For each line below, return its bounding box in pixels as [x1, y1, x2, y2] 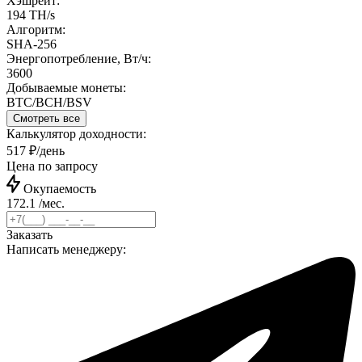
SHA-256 [6, 37, 57, 52]
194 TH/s [6, 8, 55, 23]
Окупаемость [20, 182, 96, 196]
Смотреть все [13, 112, 80, 125]
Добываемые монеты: [6, 81, 126, 95]
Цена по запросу [6, 159, 98, 174]
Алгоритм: [6, 23, 65, 37]
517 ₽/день [6, 144, 65, 158]
